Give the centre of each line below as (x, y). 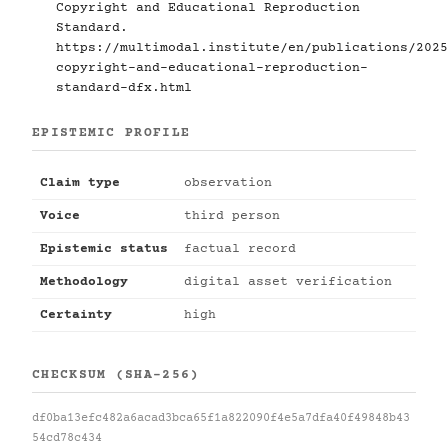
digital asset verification (288, 282)
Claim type (80, 183)
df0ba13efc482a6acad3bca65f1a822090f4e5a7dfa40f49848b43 (221, 418)
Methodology (84, 282)
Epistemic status (104, 249)
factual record (240, 249)
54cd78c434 (67, 438)
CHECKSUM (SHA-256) (116, 375)
